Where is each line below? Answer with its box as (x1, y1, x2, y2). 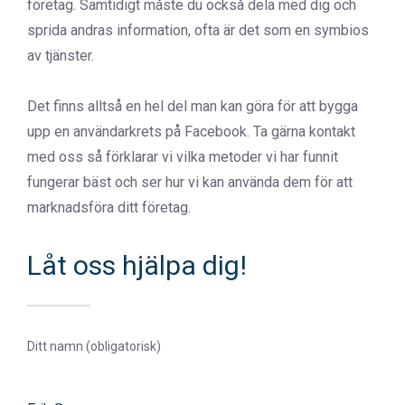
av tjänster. (27, 47, 94, 64)
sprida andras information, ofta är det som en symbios (27, 22, 369, 39)
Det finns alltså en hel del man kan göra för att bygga (27, 98, 358, 115)
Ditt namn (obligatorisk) (27, 339, 161, 353)
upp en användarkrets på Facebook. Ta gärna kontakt (27, 123, 355, 140)
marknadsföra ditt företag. (27, 199, 191, 216)
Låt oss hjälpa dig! (27, 250, 247, 281)
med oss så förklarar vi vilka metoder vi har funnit (27, 148, 338, 165)
